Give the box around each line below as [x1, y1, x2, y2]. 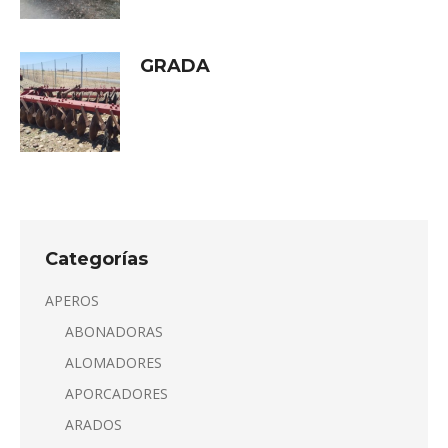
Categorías [45, 247, 148, 270]
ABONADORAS [65, 321, 163, 341]
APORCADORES [65, 383, 168, 403]
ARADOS [65, 414, 122, 434]
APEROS [45, 290, 99, 310]
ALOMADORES [65, 352, 162, 372]
